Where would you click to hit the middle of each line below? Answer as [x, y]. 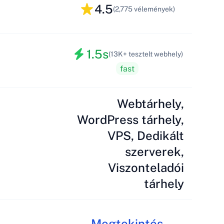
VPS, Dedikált [146, 135]
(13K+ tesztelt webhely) [145, 54]
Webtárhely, [150, 103]
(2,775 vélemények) [144, 9]
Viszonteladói [146, 167]
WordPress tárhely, [130, 119]
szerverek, [154, 151]
